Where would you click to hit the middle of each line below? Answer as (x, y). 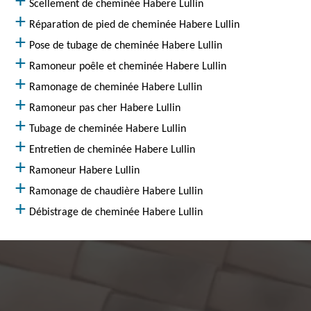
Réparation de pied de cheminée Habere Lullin (135, 25)
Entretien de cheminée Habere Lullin (112, 150)
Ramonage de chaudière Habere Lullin (116, 192)
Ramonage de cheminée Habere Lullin (116, 87)
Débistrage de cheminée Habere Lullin (116, 212)
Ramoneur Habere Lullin (85, 171)
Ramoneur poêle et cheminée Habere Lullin (128, 67)
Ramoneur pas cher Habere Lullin (105, 108)
